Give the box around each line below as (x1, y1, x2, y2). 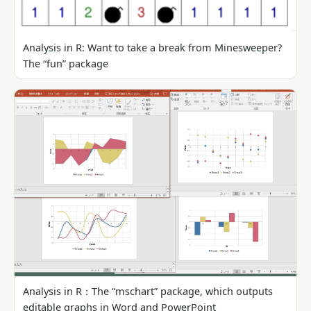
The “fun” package (23, 57, 108, 71)
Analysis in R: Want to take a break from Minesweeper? (23, 41, 282, 55)
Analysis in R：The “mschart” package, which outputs (23, 284, 273, 298)
